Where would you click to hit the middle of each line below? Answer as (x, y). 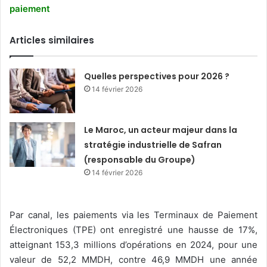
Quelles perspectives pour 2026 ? (157, 76)
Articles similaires (52, 40)
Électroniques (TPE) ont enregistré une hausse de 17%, (133, 229)
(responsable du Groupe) (140, 159)
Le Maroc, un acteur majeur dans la (161, 130)
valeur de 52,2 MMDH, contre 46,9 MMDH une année (133, 259)
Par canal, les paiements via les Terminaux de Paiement (133, 215)
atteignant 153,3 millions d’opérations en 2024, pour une (133, 244)
